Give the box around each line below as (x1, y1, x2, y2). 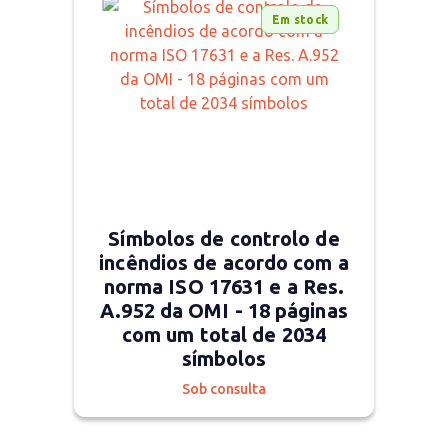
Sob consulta (181, 381, 267, 397)
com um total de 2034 (121, 323, 326, 346)
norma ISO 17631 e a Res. (103, 275, 345, 298)
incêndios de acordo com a (99, 251, 349, 274)
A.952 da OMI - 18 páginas (100, 299, 348, 322)
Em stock (272, 12, 328, 26)
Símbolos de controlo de (108, 227, 340, 250)
